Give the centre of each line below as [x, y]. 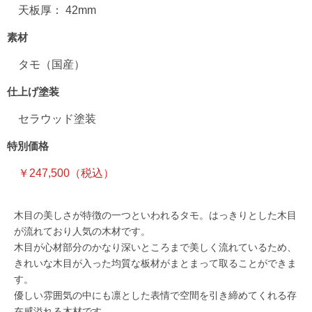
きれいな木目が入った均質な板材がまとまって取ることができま [155, 264]
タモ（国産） [46, 64]
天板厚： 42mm [52, 10]
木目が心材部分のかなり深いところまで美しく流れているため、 [155, 248]
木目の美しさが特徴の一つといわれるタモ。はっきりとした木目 [155, 216]
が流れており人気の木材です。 [82, 232]
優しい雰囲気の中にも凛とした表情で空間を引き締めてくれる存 [155, 296]
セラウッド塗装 [52, 119]
